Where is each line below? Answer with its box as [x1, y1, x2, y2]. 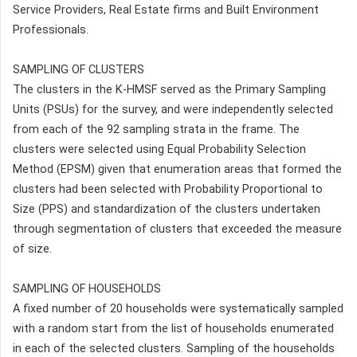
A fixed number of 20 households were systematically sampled [13, 302, 343, 316]
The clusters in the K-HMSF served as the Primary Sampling [13, 83, 326, 97]
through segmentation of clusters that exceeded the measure [13, 222, 342, 237]
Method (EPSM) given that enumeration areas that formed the [13, 163, 342, 177]
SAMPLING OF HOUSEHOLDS [13, 282, 161, 296]
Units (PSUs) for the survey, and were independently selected [13, 103, 333, 117]
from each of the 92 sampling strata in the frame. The [13, 123, 300, 137]
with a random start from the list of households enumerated [13, 322, 334, 336]
